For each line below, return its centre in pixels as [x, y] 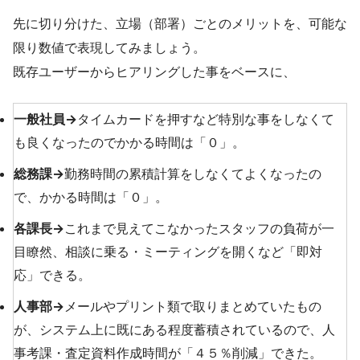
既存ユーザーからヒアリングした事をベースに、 [154, 72]
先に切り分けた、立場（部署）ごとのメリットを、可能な [180, 24]
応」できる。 [52, 275]
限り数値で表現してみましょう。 [109, 48]
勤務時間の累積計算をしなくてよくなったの [193, 174]
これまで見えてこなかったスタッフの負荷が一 [199, 229]
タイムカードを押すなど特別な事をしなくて [206, 119]
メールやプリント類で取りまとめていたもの [193, 307]
